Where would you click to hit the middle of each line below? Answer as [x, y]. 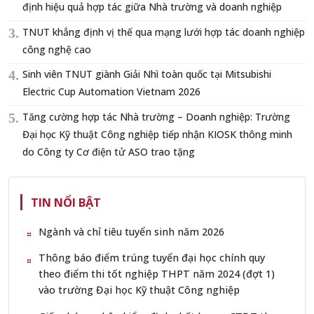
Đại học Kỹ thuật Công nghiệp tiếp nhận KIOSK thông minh [157, 134]
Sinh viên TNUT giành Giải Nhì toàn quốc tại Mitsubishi [147, 74]
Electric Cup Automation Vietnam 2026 [111, 92]
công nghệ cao [57, 49]
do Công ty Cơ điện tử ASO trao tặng [109, 151]
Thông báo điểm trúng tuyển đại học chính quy [152, 258]
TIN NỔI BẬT [66, 202]
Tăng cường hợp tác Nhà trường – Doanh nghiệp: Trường [156, 116]
